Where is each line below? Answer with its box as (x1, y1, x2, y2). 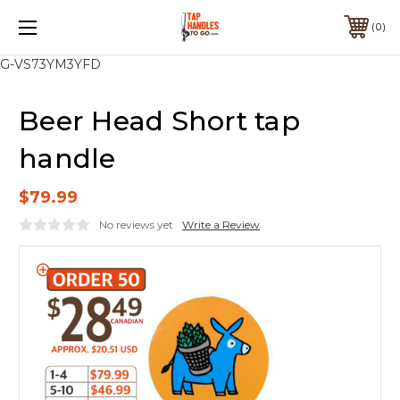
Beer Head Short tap (19, 104, 300, 137)
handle (19, 141, 116, 175)
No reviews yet (99, 217, 173, 231)
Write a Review (182, 217, 260, 231)
